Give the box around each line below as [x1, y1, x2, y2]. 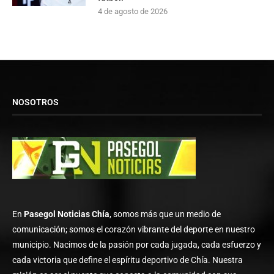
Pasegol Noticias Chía [24, 209, 109, 219]
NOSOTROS [12, 97, 59, 107]
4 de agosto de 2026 [98, 6, 168, 16]
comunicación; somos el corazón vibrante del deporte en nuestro [12, 224, 255, 234]
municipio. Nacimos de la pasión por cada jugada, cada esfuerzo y [12, 239, 261, 250]
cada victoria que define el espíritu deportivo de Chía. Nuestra [12, 254, 243, 265]
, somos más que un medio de [109, 209, 221, 219]
